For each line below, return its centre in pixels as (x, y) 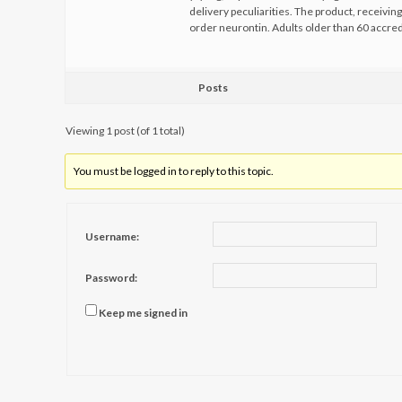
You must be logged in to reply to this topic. (174, 171)
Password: (111, 277)
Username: (112, 236)
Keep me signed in (143, 312)
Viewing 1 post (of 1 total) (125, 131)
